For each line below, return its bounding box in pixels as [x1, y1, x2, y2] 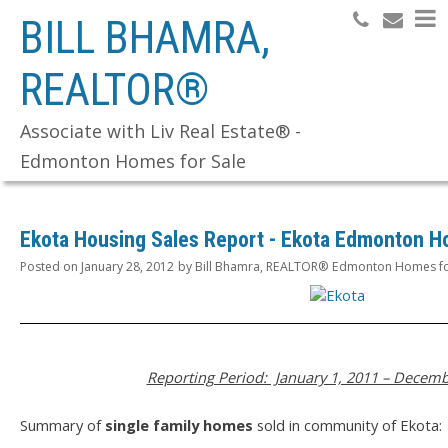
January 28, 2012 [81, 258, 174, 276]
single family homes [105, 415, 253, 436]
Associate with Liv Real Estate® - [20, 119, 301, 143]
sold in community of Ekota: [253, 415, 442, 436]
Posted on [20, 258, 81, 276]
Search [362, 81, 414, 98]
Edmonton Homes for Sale [20, 149, 246, 173]
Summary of [20, 415, 105, 436]
